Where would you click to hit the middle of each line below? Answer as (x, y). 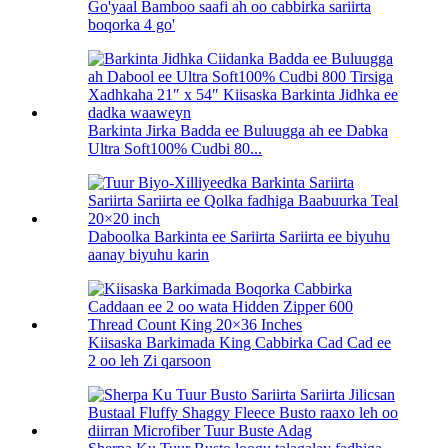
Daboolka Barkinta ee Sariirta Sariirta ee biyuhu (239, 236)
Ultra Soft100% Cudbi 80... (175, 148)
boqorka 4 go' (131, 24)
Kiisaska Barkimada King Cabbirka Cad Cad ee (239, 342)
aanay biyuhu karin (148, 254)
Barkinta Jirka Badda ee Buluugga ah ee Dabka (238, 130)
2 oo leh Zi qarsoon (149, 360)
